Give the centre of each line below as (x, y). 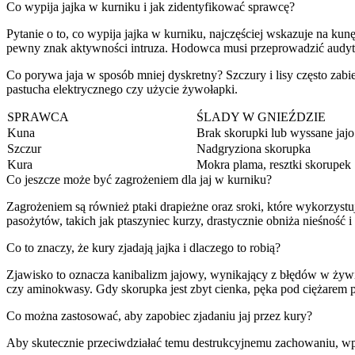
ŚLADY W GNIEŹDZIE (261, 116)
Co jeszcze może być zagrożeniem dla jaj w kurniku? (139, 179)
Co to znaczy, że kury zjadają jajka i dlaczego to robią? (143, 247)
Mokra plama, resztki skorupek (274, 164)
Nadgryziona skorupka (254, 148)
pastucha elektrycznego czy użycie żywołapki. (122, 89)
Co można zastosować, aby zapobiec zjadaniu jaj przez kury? (159, 315)
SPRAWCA (38, 116)
